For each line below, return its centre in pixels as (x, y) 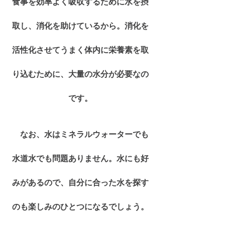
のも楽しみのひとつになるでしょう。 (80, 206)
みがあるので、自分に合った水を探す (80, 182)
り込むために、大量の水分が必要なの (80, 74)
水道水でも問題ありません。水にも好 (80, 158)
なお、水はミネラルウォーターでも (80, 134)
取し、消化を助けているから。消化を (80, 26)
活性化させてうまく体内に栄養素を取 (80, 50)
